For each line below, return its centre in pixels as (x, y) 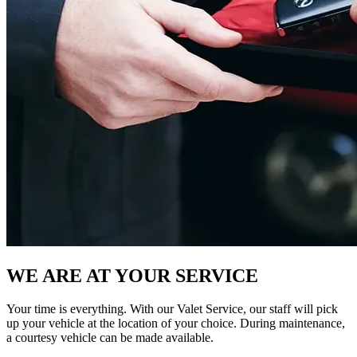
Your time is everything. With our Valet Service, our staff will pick (172, 309)
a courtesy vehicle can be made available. (110, 338)
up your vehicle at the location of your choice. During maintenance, (176, 324)
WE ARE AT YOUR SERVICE (132, 275)
